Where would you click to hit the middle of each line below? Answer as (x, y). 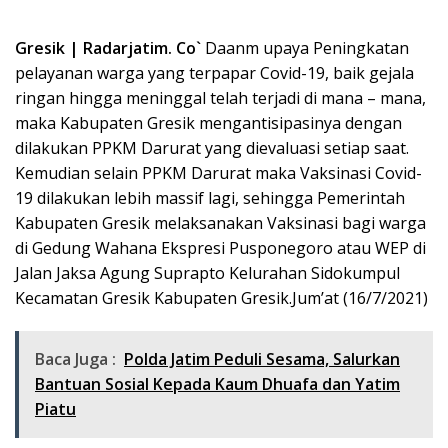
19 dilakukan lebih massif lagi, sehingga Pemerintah (210, 197)
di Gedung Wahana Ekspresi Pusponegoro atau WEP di (220, 247)
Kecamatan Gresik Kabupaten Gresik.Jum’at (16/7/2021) (221, 297)
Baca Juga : (75, 358)
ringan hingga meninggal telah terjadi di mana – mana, (220, 97)
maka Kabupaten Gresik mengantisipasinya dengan (208, 122)
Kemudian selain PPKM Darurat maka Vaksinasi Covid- (218, 172)
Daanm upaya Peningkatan (305, 47)
